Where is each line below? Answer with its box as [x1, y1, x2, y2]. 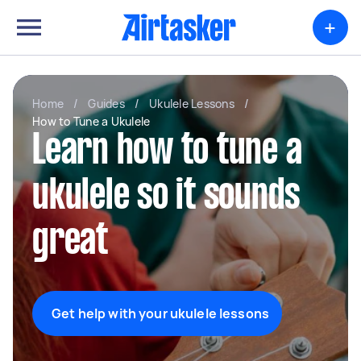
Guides [88, 96, 125, 111]
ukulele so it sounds [32, 178, 300, 217]
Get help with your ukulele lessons [52, 305, 270, 322]
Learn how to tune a [32, 133, 302, 172]
